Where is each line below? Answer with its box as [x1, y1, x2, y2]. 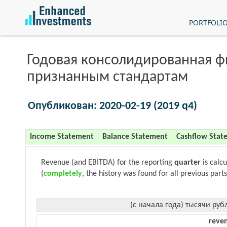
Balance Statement [102, 133, 168, 141]
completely [44, 170, 82, 178]
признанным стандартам [27, 69, 188, 85]
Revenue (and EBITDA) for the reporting [41, 159, 174, 167]
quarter [174, 159, 201, 167]
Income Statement [30, 133, 94, 141]
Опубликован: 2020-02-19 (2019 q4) [28, 100, 197, 112]
